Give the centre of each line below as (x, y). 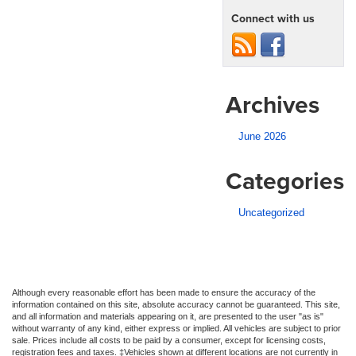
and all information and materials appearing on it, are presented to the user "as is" (168, 316)
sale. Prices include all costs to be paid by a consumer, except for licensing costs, (169, 340)
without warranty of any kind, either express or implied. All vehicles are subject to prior (176, 328)
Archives (273, 104)
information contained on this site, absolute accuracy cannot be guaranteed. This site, (176, 304)
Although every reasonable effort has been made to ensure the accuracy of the (164, 292)
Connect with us (273, 18)
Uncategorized (271, 212)
